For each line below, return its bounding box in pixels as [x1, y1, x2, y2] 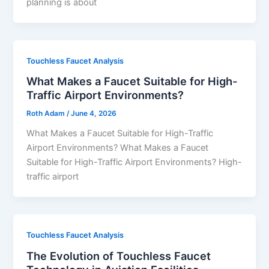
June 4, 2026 [71, 109, 117, 118]
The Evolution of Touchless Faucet [26, 249, 211, 262]
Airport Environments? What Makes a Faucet [26, 142, 209, 154]
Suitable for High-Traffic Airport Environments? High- [26, 157, 243, 168]
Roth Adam [26, 109, 67, 118]
